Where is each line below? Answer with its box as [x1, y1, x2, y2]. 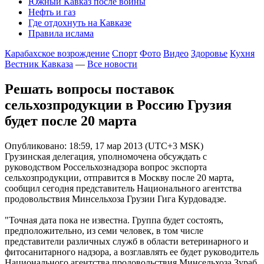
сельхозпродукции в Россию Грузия [5, 97, 232, 113]
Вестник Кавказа [5, 59, 73, 69]
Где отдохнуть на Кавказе [28, 18, 131, 28]
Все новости [87, 59, 137, 69]
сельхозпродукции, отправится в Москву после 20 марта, [5, 172, 234, 183]
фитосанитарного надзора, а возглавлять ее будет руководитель [5, 246, 259, 257]
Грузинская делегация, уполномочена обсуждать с [5, 151, 207, 161]
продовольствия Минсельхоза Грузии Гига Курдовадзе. [5, 193, 226, 204]
